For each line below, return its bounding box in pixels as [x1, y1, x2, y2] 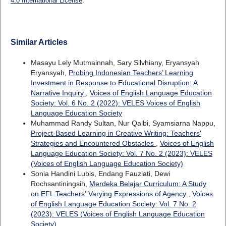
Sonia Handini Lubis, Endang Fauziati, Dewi [30, 169, 170, 178]
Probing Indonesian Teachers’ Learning [68, 68, 193, 77]
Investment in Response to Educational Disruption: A [30, 78, 198, 87]
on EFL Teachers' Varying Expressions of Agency [30, 189, 188, 198]
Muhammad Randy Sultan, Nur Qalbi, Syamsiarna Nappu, [30, 119, 215, 127]
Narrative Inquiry [30, 88, 86, 97]
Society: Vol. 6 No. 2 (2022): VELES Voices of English [30, 98, 200, 107]
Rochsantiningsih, [30, 179, 89, 188]
